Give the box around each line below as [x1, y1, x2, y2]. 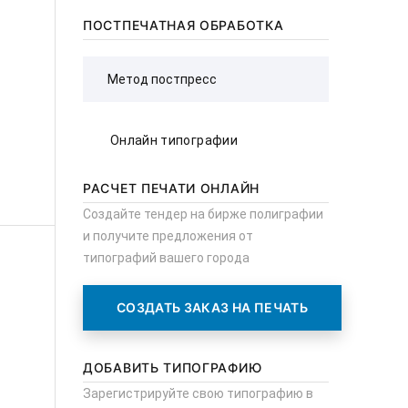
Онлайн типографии [110, 133, 238, 148]
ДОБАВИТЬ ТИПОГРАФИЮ [83, 360, 262, 375]
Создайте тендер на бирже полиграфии [83, 207, 323, 221]
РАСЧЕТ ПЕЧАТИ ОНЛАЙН [83, 180, 260, 196]
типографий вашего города [83, 250, 250, 265]
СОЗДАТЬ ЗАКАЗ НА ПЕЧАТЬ [117, 300, 309, 315]
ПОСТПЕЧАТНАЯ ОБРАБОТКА [83, 17, 284, 33]
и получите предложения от [83, 229, 253, 243]
